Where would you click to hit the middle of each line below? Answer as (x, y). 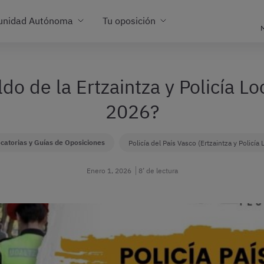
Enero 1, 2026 (109, 171)
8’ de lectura (158, 171)
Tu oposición (129, 20)
